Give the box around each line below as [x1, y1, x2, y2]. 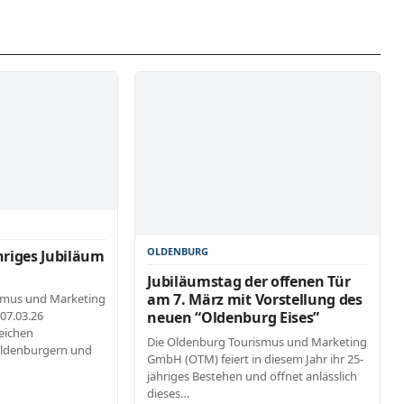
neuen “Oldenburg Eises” [147, 308, 319, 328]
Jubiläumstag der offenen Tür [147, 271, 351, 292]
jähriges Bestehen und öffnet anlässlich [147, 368, 358, 385]
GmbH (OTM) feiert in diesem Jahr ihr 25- [147, 351, 364, 368]
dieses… [147, 385, 190, 402]
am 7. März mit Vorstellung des [147, 289, 363, 310]
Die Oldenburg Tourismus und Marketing [147, 334, 368, 351]
